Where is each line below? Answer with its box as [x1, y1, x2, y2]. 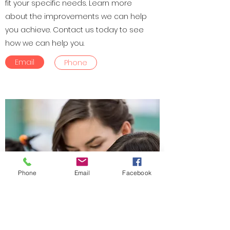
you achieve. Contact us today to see [5, 25, 144, 35]
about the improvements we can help [5, 11, 147, 22]
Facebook [122, 168, 151, 177]
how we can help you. [5, 38, 84, 48]
